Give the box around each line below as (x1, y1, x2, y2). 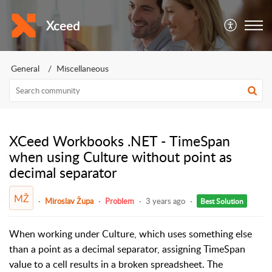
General (11, 63, 39, 74)
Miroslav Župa (45, 195, 93, 206)
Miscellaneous (56, 63, 109, 74)
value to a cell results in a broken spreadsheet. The (9, 257, 223, 271)
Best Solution (200, 195, 243, 206)
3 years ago (146, 195, 185, 206)
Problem (105, 195, 134, 206)
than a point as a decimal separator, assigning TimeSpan (9, 242, 245, 256)
